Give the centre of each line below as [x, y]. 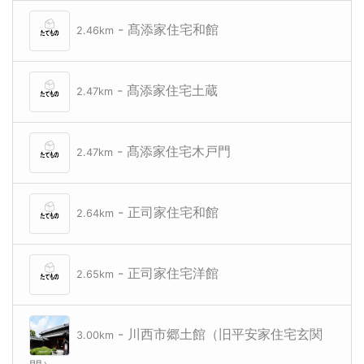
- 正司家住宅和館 [166, 212]
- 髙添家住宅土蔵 [165, 91]
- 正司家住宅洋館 [166, 273]
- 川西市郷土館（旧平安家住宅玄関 [218, 334]
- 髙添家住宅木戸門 [172, 152]
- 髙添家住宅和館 [166, 30]
